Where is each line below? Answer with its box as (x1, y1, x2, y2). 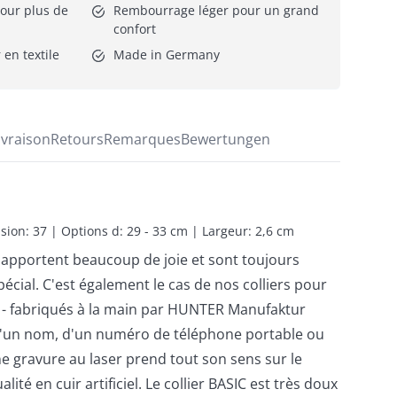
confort (113, 19, 156, 37)
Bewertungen (181, 128, 270, 149)
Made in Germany (113, 45, 220, 63)
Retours (51, 128, 104, 149)
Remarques (104, 128, 181, 149)
